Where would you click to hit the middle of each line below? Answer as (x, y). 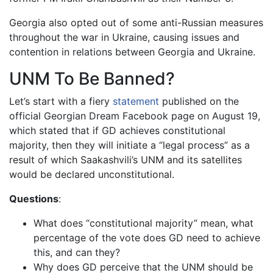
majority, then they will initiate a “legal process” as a (129, 145)
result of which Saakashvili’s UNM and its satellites (126, 160)
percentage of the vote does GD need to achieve (147, 238)
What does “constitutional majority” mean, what (144, 223)
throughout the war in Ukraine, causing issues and (124, 37)
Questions (34, 199)
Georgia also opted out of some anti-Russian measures (136, 23)
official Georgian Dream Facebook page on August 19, (135, 116)
